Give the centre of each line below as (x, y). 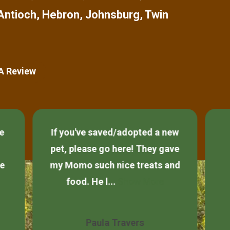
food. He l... (92, 181)
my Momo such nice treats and (115, 165)
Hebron (61, 14)
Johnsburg (112, 14)
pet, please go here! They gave (115, 148)
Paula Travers (115, 222)
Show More (140, 181)
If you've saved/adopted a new (115, 132)
